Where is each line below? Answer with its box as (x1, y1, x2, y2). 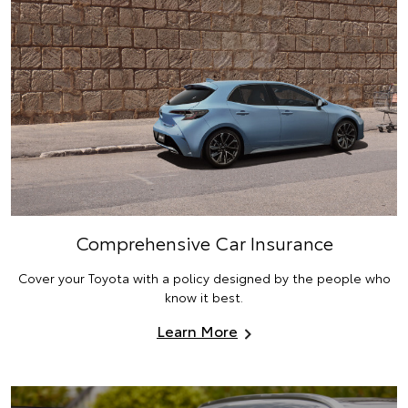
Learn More (157, 320, 238, 342)
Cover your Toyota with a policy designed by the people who (17, 269, 391, 288)
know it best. (165, 288, 243, 307)
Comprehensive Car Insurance (75, 229, 333, 256)
